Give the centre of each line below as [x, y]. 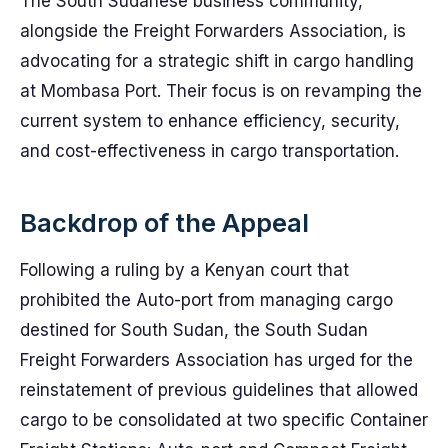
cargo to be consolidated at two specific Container [224, 420]
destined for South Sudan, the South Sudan [194, 330]
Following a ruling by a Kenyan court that [184, 270]
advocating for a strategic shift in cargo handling [217, 61]
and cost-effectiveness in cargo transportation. [209, 151]
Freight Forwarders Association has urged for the [216, 360]
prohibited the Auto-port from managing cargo [206, 300]
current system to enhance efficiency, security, [210, 121]
